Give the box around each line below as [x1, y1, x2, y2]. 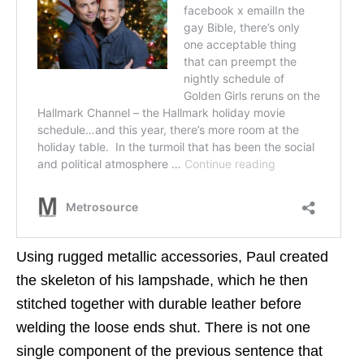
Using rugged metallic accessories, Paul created [16, 248, 328, 265]
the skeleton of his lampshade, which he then [16, 271, 308, 288]
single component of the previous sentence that [16, 342, 323, 359]
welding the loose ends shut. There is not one [16, 318, 310, 336]
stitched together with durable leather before [16, 295, 301, 312]
